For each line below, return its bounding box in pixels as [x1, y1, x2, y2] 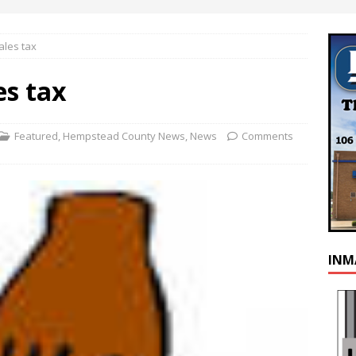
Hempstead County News [63, 128, 185, 143]
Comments [242, 128, 293, 143]
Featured [14, 128, 58, 143]
